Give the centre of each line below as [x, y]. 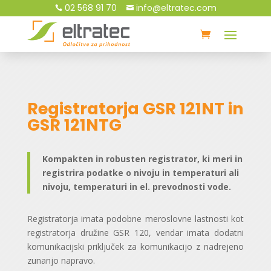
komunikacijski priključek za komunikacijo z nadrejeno [135, 247]
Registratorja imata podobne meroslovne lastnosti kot [135, 219]
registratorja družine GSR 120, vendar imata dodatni [135, 233]
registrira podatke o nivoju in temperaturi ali [140, 173]
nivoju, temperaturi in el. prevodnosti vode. [136, 187]
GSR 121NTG [74, 125]
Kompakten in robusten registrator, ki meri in [142, 159]
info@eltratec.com [175, 8]
